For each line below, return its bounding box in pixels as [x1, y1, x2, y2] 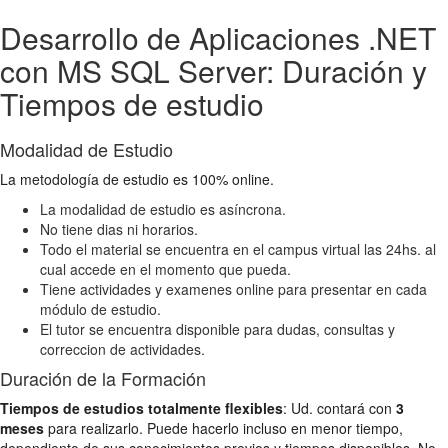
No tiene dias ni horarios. [40, 218, 198, 239]
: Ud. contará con [283, 397, 396, 418]
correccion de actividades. [40, 338, 205, 359]
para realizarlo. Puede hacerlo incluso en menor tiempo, [44, 417, 403, 438]
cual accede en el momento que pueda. [40, 258, 291, 279]
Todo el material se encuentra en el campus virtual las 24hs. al [40, 238, 436, 259]
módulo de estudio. [40, 298, 161, 319]
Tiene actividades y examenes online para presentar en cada [40, 278, 427, 299]
